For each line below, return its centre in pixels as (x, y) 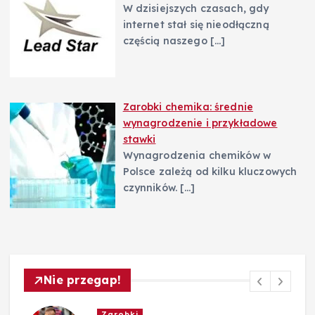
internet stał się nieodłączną (196, 25)
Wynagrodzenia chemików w (197, 156)
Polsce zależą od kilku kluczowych (210, 172)
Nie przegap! (83, 280)
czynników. (152, 188)
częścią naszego (166, 41)
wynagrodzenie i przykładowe (200, 123)
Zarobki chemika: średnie (188, 107)
